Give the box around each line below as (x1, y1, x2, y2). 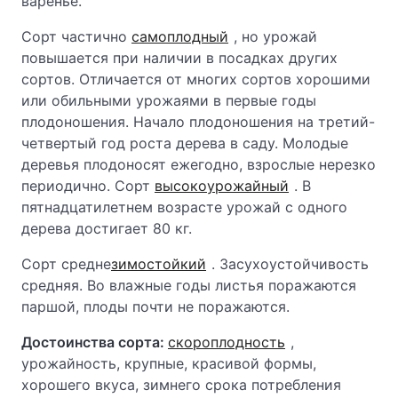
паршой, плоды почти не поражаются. (21, 298, 290, 315)
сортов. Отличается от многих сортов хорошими (21, 70, 370, 88)
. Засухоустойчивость (211, 255, 369, 273)
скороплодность (168, 333, 285, 351)
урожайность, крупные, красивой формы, (21, 354, 316, 372)
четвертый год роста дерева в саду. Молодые (21, 134, 348, 152)
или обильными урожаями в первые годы (21, 92, 316, 109)
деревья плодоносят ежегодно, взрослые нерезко (21, 155, 376, 173)
